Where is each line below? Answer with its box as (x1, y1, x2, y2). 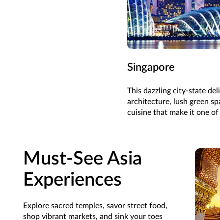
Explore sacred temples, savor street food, (23, 202, 167, 210)
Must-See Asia (23, 149, 142, 168)
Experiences (23, 170, 122, 190)
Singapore (127, 62, 175, 73)
